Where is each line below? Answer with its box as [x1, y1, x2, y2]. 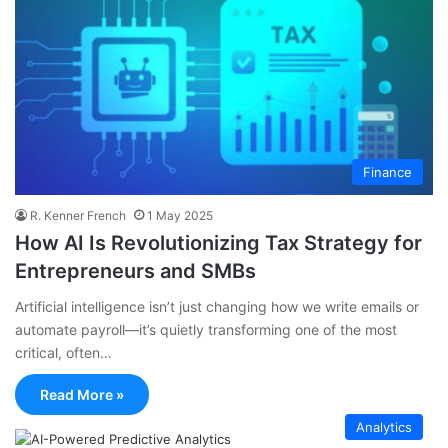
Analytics [356, 418, 412, 435]
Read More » [40, 385, 124, 403]
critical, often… [15, 343, 112, 361]
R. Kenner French [30, 207, 126, 223]
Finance [363, 163, 412, 180]
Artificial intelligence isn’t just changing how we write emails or [15, 297, 419, 315]
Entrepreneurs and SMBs [15, 258, 256, 283]
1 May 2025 [147, 207, 213, 223]
